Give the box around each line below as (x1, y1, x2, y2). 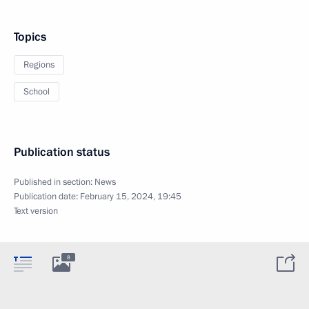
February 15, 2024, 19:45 (80, 190, 181, 203)
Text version (14, 205, 58, 217)
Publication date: (14, 190, 80, 203)
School (23, 86, 50, 98)
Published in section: (14, 176, 94, 188)
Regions (23, 59, 54, 71)
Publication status (14, 144, 110, 160)
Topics (14, 29, 46, 45)
